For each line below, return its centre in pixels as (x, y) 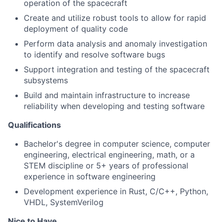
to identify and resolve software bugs (94, 55)
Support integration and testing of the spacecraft (117, 69)
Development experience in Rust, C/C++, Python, (116, 191)
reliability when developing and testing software (114, 106)
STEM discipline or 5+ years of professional (106, 166)
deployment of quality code (76, 29)
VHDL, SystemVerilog (64, 202)
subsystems (46, 80)
